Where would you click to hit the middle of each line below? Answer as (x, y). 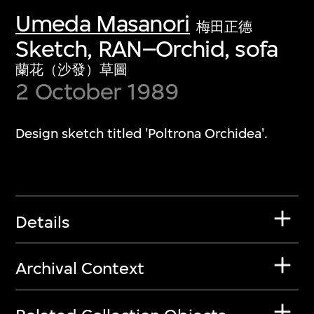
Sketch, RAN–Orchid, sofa (147, 49)
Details (43, 222)
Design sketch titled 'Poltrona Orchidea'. (142, 134)
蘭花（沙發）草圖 (72, 70)
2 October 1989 (97, 92)
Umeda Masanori (103, 24)
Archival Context (80, 269)
